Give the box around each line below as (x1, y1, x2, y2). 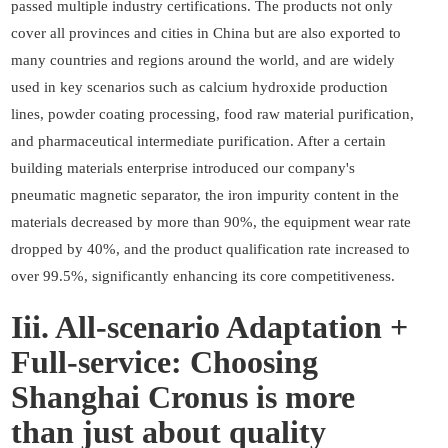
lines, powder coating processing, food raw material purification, (11, 106, 414, 123)
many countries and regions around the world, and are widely (11, 52, 395, 69)
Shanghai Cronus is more (11, 379, 355, 416)
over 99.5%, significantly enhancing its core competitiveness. (11, 268, 395, 285)
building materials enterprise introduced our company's (11, 160, 355, 177)
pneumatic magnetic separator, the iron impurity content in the (11, 187, 399, 204)
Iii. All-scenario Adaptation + (11, 309, 408, 346)
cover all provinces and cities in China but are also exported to (11, 25, 401, 42)
